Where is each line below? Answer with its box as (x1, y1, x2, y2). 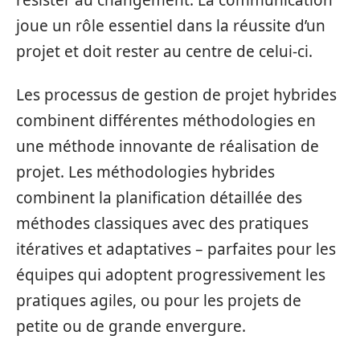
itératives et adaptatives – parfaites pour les (16, 239, 336, 260)
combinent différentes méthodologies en (16, 110, 316, 131)
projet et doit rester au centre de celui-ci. (16, 40, 313, 62)
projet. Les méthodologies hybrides (16, 162, 275, 182)
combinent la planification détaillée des (16, 187, 302, 208)
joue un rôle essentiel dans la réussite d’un (16, 14, 325, 36)
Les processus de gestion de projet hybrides (16, 84, 337, 105)
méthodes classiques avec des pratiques (16, 213, 309, 234)
